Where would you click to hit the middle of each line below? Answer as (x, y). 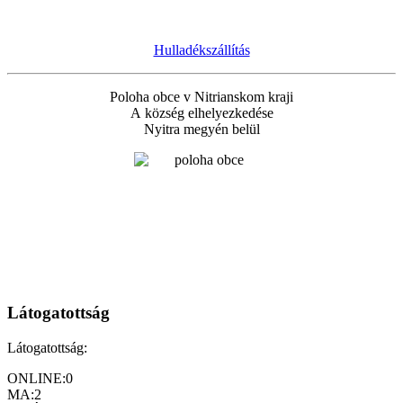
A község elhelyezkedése (201, 112)
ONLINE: (36, 378)
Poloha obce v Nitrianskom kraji (201, 96)
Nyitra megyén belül (201, 129)
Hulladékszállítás (201, 49)
